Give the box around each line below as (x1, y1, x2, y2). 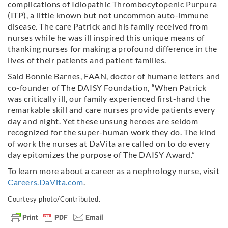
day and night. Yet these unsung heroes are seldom (8, 116, 198, 126)
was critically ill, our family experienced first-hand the (8, 94, 210, 104)
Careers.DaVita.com (8, 177, 83, 187)
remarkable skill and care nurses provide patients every (8, 105, 216, 115)
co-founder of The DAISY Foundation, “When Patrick (8, 82, 207, 93)
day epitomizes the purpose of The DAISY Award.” (8, 150, 195, 160)
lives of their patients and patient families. (8, 55, 167, 65)
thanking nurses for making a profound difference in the (8, 44, 218, 54)
